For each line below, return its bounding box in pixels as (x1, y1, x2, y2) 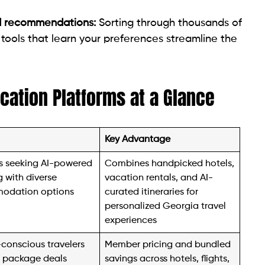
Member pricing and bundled (105, 239, 231, 250)
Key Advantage (105, 134, 171, 144)
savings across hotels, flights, (105, 253, 230, 264)
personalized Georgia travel (105, 201, 227, 211)
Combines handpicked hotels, (105, 158, 235, 169)
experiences (105, 215, 157, 225)
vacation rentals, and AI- (105, 172, 214, 183)
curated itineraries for (105, 186, 199, 197)
